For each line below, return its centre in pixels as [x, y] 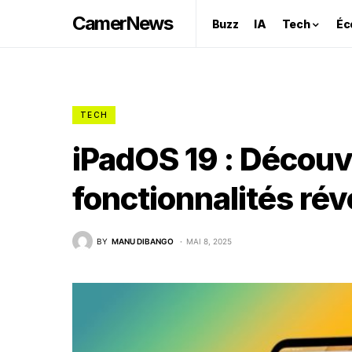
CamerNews [122, 23]
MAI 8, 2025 [209, 241]
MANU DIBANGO [143, 241]
